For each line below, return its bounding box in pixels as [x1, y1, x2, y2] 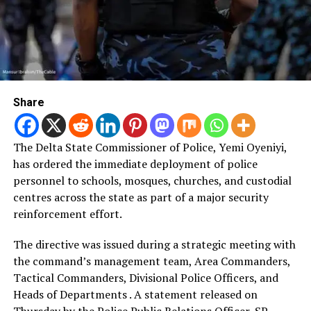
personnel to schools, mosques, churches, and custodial [12, 173, 292, 189]
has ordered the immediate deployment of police [12, 156, 258, 172]
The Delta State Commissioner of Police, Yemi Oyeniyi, [12, 140, 287, 155]
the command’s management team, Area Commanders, [12, 253, 290, 269]
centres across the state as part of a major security [12, 190, 269, 205]
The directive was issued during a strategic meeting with [12, 237, 296, 253]
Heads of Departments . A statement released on [12, 287, 258, 303]
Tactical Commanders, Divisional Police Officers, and [12, 270, 278, 286]
